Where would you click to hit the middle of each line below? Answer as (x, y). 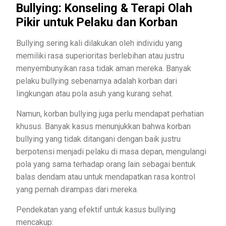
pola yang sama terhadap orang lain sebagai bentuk (106, 164)
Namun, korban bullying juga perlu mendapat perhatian (110, 114)
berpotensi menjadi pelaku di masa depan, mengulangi (111, 151)
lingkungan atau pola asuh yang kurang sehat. (97, 93)
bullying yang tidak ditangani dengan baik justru (98, 139)
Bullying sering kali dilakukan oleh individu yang (99, 43)
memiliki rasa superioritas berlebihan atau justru (100, 55)
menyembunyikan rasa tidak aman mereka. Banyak (104, 68)
